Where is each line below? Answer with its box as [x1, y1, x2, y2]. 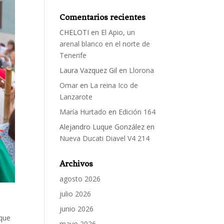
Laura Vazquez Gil [59, 65, 117, 75]
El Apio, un [101, 27, 135, 37]
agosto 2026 [59, 174, 101, 183]
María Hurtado [59, 107, 107, 116]
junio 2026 [59, 204, 94, 213]
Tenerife [59, 50, 87, 60]
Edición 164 [118, 107, 156, 116]
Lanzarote [59, 92, 93, 101]
